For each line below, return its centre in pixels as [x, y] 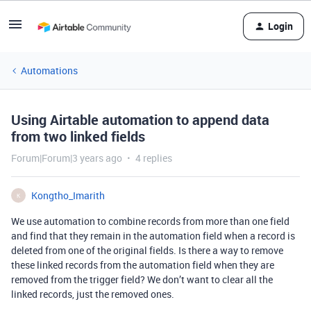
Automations [49, 70]
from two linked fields [78, 136]
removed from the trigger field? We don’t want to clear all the [142, 279]
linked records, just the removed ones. [93, 294]
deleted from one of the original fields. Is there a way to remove [147, 250]
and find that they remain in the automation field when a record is [153, 236]
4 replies [154, 158]
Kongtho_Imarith [68, 195]
